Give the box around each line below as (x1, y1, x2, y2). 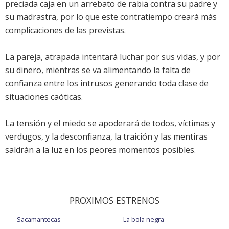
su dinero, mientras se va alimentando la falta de (5, 64, 191, 76)
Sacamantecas (17, 215, 61, 224)
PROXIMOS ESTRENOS (70, 194, 159, 207)
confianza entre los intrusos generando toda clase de (5, 78, 209, 89)
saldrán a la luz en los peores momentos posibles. (5, 144, 196, 156)
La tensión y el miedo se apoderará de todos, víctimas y (5, 118, 215, 129)
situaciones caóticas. (5, 91, 83, 103)
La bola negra (123, 215, 164, 224)
